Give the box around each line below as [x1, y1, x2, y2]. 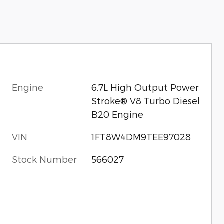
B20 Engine [91, 108, 143, 119]
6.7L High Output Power [91, 81, 199, 92]
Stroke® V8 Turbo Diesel [91, 95, 200, 106]
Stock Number [12, 153, 77, 164]
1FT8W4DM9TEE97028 [91, 131, 191, 142]
